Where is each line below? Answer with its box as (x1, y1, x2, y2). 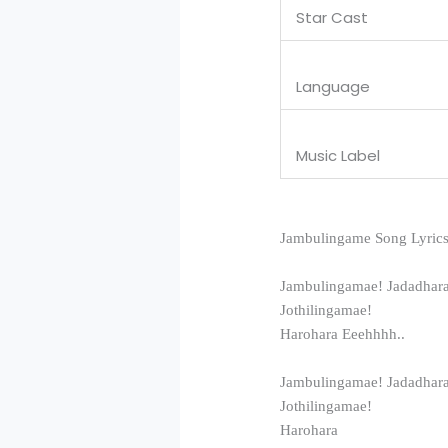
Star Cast (296, 7, 369, 29)
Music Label (296, 145, 381, 167)
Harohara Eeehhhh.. (280, 325, 406, 342)
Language (296, 76, 371, 98)
